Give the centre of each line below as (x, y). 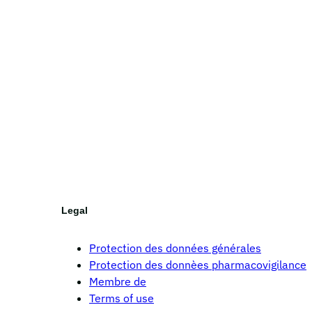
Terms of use (122, 298)
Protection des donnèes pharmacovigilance (198, 264)
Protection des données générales (175, 248)
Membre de (118, 281)
